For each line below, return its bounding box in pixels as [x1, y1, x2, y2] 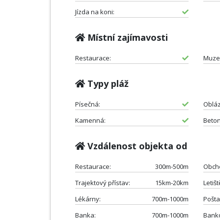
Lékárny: [75, 194, 101, 203]
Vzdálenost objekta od [85, 139, 187, 152]
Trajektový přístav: [75, 178, 130, 187]
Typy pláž [85, 77, 129, 89]
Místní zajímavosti [85, 31, 168, 43]
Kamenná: [75, 115, 106, 125]
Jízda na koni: [75, 7, 114, 16]
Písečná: [75, 99, 100, 109]
